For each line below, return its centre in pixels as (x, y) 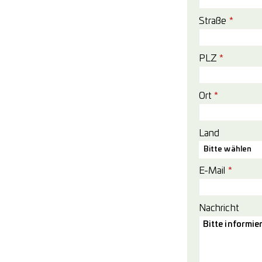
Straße (214, 21)
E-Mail (213, 171)
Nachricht (219, 208)
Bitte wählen (227, 149)
